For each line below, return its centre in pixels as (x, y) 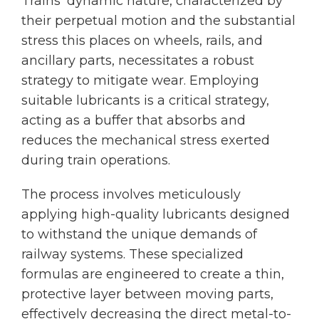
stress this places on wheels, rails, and (142, 41)
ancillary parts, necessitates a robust (138, 61)
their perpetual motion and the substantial (158, 21)
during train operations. (96, 160)
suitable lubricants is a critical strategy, (145, 100)
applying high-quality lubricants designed (156, 214)
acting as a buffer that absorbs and (134, 120)
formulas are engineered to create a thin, (153, 274)
